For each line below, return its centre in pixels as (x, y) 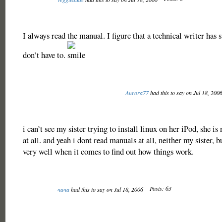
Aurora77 (137, 93)
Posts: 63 (160, 188)
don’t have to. (45, 55)
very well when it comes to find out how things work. (108, 151)
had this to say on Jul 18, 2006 (107, 189)
